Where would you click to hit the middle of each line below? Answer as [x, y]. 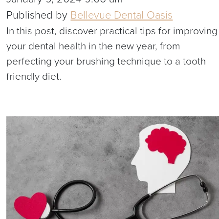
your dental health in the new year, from [94, 46]
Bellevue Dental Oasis [122, 15]
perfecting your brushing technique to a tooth [106, 62]
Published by [39, 15]
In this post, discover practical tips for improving [112, 31]
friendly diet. [34, 77]
